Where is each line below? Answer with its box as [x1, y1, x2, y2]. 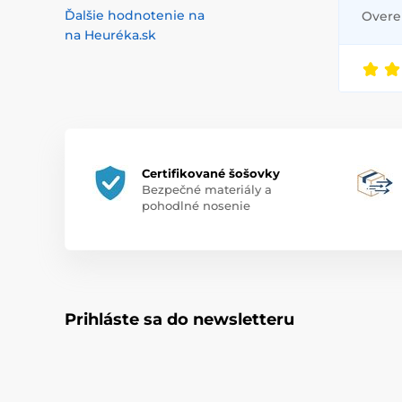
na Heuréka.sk [65, 27, 156, 44]
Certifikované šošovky [142, 166, 280, 181]
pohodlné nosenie [142, 198, 250, 214]
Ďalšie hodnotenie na [65, 7, 205, 24]
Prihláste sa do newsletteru [65, 310, 294, 330]
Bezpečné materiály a [142, 182, 272, 197]
